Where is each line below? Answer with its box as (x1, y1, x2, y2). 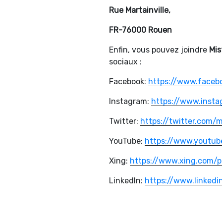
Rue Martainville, (109, 5, 170, 15)
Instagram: (109, 97, 151, 107)
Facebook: (109, 77, 148, 87)
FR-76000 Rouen (109, 25, 172, 35)
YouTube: (109, 136, 145, 146)
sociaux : (109, 57, 142, 67)
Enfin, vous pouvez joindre (109, 45, 209, 55)
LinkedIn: (109, 176, 145, 186)
